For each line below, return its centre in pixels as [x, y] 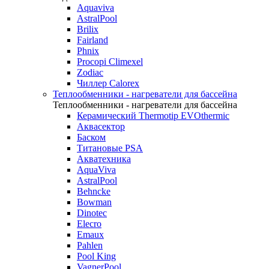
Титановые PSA [110, 148]
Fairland [92, 40]
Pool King [96, 256]
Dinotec [92, 213]
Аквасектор [101, 126]
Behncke [94, 191]
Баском [91, 137]
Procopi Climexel [110, 62]
